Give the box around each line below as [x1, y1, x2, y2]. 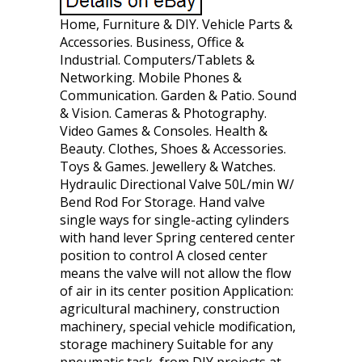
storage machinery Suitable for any [60, 335, 273, 353]
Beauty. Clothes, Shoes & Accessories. [60, 140, 286, 158]
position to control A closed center [60, 246, 267, 264]
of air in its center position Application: [60, 282, 293, 300]
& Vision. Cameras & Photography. [60, 104, 267, 122]
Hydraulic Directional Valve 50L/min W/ [60, 175, 294, 193]
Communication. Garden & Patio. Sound [60, 86, 297, 104]
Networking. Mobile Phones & [60, 69, 242, 86]
